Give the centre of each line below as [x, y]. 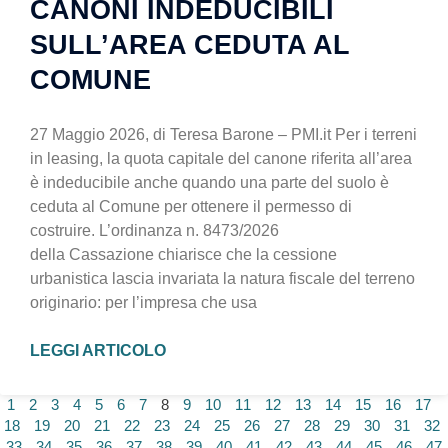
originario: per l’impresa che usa [143, 303]
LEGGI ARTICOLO [98, 351]
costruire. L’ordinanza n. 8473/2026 [154, 231]
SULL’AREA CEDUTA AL [190, 45]
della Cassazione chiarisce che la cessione [183, 255]
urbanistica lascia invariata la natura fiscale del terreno [222, 279]
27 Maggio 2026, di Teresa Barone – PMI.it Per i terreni [223, 135]
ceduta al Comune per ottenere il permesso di [191, 207]
